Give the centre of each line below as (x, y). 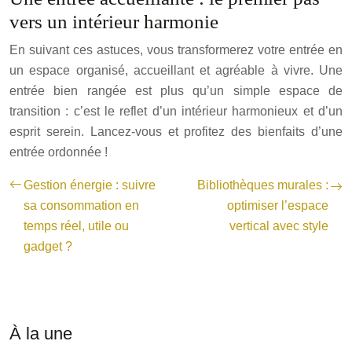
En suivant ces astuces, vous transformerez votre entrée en (176, 50)
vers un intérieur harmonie (114, 22)
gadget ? (48, 246)
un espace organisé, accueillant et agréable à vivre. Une (176, 70)
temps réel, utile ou (76, 226)
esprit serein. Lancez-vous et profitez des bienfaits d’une (176, 132)
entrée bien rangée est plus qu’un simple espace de (176, 91)
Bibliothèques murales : (263, 185)
